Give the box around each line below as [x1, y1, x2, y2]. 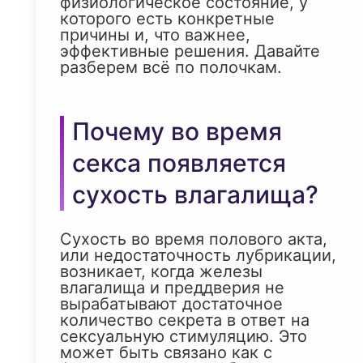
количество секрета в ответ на [60, 310, 310, 331]
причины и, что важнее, [60, 25, 250, 45]
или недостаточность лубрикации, [60, 246, 336, 266]
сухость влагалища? [72, 180, 318, 210]
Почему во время [72, 117, 282, 147]
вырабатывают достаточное [60, 294, 283, 314]
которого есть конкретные [60, 9, 275, 29]
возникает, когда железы [60, 262, 263, 282]
